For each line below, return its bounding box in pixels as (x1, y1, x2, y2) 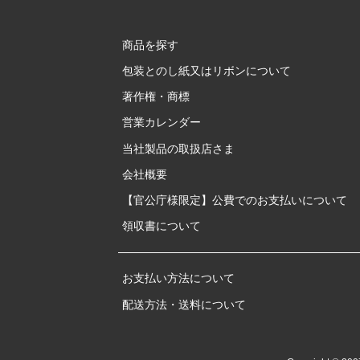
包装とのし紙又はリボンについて (122, 63, 291, 77)
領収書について (122, 219, 201, 233)
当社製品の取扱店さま (122, 141, 235, 155)
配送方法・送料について (122, 297, 246, 311)
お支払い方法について (122, 272, 235, 285)
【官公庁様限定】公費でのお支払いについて (122, 193, 347, 207)
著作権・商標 (122, 90, 190, 104)
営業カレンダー (122, 116, 201, 129)
